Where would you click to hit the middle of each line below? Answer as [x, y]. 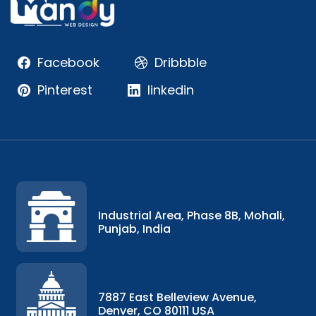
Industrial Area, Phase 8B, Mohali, [192, 215]
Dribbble [181, 63]
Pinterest [65, 90]
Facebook [68, 63]
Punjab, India [134, 229]
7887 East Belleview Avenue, [177, 297]
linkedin [171, 90]
